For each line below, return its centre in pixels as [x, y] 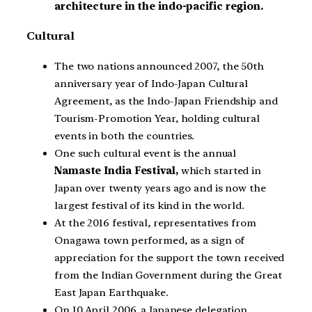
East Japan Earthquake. [111, 292]
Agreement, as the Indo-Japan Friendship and [166, 101]
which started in [220, 170]
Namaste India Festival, [116, 170]
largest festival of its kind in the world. [149, 205]
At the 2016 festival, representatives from [155, 223]
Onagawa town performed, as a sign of [150, 240]
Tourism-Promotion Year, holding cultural [157, 118]
